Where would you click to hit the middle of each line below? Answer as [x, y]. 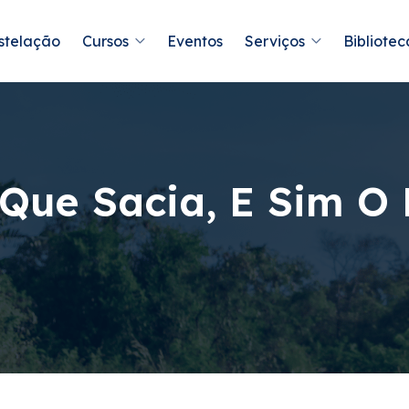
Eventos [195, 41]
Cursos [105, 41]
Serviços [275, 41]
